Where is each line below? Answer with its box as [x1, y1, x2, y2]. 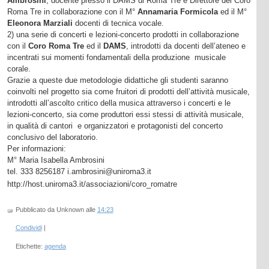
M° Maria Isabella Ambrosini [7, 155, 104, 165]
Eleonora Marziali [7, 18, 75, 28]
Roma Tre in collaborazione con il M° [7, 7, 135, 16]
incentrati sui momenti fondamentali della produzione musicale [7, 52, 226, 62]
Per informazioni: [7, 144, 66, 153]
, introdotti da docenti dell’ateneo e [125, 41, 246, 50]
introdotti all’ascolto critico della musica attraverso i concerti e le [7, 98, 231, 107]
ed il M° [220, 7, 247, 16]
